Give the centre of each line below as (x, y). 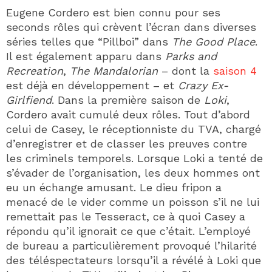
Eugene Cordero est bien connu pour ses (113, 12)
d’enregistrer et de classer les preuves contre (127, 143)
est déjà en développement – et (92, 85)
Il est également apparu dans (86, 56)
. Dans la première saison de (128, 100)
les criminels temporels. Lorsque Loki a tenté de (134, 158)
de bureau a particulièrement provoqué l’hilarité (131, 245)
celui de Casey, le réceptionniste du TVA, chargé (134, 129)
